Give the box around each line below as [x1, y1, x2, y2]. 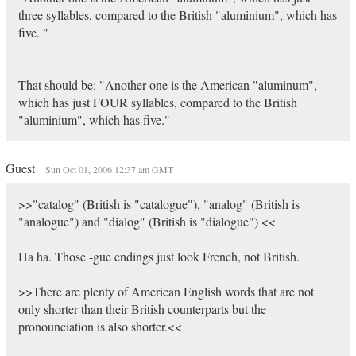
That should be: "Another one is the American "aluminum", [17, 76, 317, 93]
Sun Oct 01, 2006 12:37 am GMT [44, 163, 173, 176]
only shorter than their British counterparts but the [17, 300, 266, 317]
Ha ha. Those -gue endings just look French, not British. [17, 248, 300, 265]
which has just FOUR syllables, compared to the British [17, 94, 297, 110]
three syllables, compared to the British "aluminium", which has [17, 6, 337, 23]
